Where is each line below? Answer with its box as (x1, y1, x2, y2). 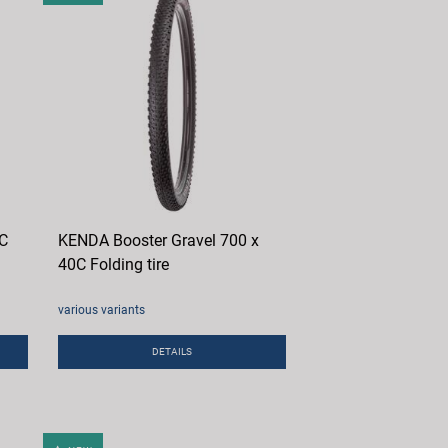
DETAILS (152, 346, 193, 358)
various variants (58, 303, 146, 318)
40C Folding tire (58, 255, 170, 275)
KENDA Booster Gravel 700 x (58, 231, 260, 251)
